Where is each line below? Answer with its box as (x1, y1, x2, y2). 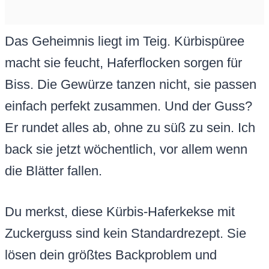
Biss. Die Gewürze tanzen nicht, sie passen (5, 77, 256, 92)
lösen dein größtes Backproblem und (5, 247, 217, 263)
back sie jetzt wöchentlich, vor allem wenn (5, 142, 247, 157)
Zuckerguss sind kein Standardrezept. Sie (5, 226, 246, 241)
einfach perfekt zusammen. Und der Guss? (5, 98, 252, 114)
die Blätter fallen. (5, 163, 102, 179)
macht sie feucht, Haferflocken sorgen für (5, 55, 242, 71)
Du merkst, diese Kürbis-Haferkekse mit (5, 204, 235, 220)
